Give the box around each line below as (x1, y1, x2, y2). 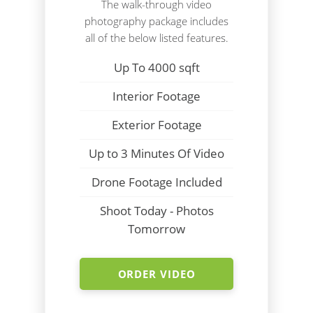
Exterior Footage (111, 116, 202, 133)
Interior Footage (112, 87, 201, 104)
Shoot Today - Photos (99, 202, 214, 219)
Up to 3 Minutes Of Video (89, 145, 224, 161)
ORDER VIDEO (117, 266, 196, 281)
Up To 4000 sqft (113, 59, 200, 75)
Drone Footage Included (91, 173, 222, 190)
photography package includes (85, 13, 228, 28)
